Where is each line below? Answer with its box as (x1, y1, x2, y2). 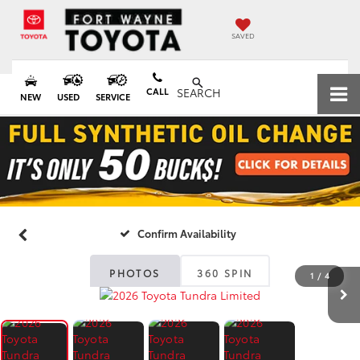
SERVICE (96, 90, 130, 103)
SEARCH (177, 84, 221, 100)
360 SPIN (197, 265, 253, 280)
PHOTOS (109, 265, 161, 280)
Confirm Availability (137, 225, 237, 240)
